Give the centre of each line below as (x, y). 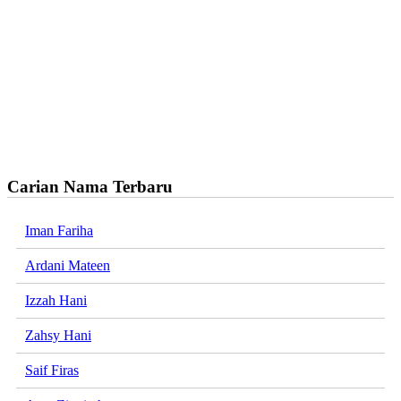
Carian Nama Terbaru (90, 186)
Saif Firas (52, 371)
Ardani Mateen (68, 266)
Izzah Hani (56, 301)
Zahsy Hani (58, 336)
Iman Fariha (59, 231)
